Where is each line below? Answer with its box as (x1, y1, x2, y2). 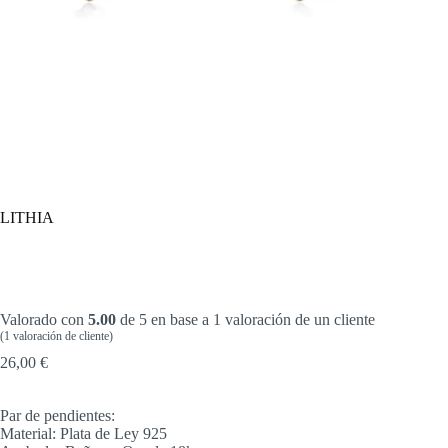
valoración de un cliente (221, 310, 375, 328)
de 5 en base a (116, 310, 213, 328)
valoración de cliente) (10, 328, 113, 343)
